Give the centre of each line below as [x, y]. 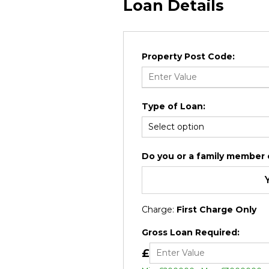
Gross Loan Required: [190, 232]
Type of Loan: [173, 106]
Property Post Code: [188, 56]
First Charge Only [216, 210]
